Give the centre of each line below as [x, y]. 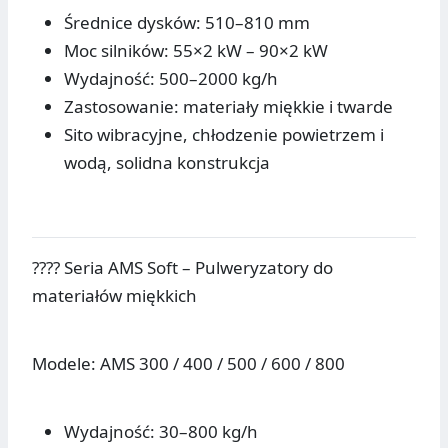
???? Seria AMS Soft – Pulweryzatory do [182, 268]
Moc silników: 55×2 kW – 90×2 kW [196, 51]
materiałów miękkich [114, 296]
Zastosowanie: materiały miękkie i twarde [228, 107]
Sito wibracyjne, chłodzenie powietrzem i [224, 135]
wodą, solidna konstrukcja [167, 163]
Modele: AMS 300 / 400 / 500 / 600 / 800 [188, 364]
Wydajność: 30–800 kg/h [161, 432]
